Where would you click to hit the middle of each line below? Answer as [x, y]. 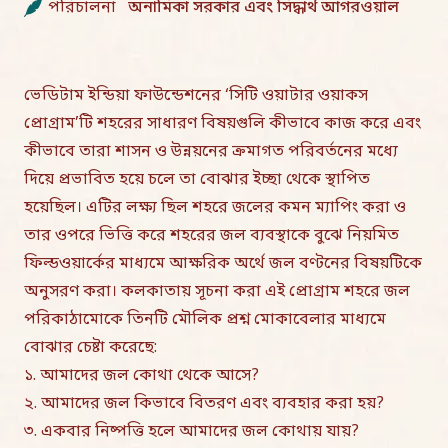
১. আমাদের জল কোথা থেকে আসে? [141, 376]
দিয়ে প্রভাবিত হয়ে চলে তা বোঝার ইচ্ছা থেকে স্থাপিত [197, 180]
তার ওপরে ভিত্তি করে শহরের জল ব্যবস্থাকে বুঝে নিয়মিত [211, 236]
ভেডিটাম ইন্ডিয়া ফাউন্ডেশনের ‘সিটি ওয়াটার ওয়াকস [196, 96]
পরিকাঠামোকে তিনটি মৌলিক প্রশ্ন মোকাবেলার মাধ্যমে [205, 320]
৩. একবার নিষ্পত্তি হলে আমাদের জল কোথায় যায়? [191, 432]
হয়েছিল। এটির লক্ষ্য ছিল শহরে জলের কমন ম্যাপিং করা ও [215, 208]
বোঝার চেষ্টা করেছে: [90, 348]
